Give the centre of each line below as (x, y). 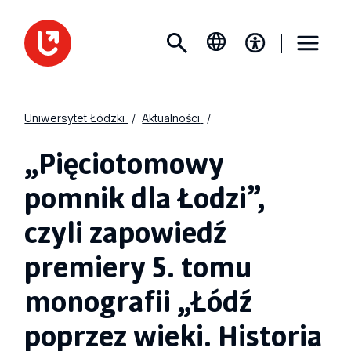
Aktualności (171, 118)
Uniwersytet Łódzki (75, 118)
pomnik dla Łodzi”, (145, 197)
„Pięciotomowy (125, 163)
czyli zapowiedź (126, 232)
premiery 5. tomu (139, 266)
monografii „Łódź (139, 300)
